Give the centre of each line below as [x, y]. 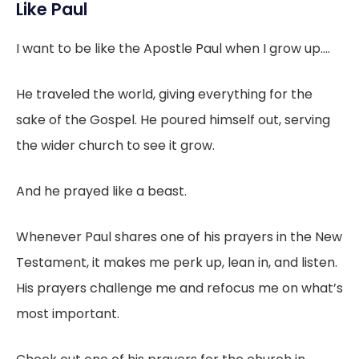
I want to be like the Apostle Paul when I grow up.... [173, 48]
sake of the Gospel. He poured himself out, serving [173, 119]
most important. [68, 313]
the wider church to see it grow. [115, 145]
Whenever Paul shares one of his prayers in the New [179, 236]
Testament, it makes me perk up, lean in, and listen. [177, 262]
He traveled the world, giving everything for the [164, 94]
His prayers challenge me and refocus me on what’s [179, 288]
